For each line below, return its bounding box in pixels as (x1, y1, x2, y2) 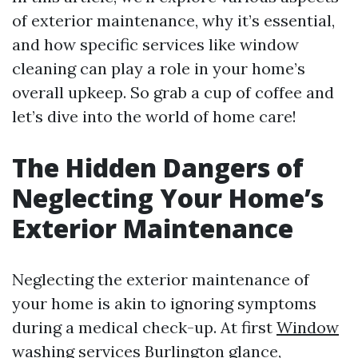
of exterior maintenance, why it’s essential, (12, 10, 335, 30)
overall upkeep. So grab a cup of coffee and (12, 82, 334, 102)
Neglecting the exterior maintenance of (12, 269, 309, 289)
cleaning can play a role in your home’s (12, 58, 305, 78)
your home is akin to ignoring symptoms (12, 293, 316, 313)
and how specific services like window (12, 34, 299, 54)
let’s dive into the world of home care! (12, 106, 296, 126)
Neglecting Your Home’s (12, 181, 324, 215)
